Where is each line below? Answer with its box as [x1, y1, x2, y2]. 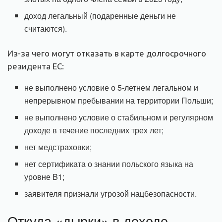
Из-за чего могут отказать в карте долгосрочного [7, 49, 206, 58]
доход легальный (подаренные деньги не [24, 10, 176, 22]
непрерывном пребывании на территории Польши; [24, 95, 214, 107]
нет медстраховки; [24, 141, 92, 153]
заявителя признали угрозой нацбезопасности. [24, 188, 197, 200]
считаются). [24, 23, 67, 35]
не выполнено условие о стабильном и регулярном [24, 111, 214, 123]
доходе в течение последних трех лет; [24, 124, 164, 136]
